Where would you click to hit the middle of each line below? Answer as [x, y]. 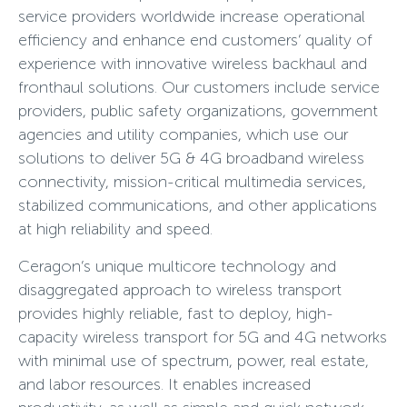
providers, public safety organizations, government [198, 111]
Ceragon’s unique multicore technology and [177, 266]
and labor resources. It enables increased [164, 384]
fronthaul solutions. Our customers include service [199, 87]
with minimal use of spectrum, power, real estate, [194, 361]
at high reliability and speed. [115, 229]
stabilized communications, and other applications [198, 205]
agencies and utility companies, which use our [183, 134]
